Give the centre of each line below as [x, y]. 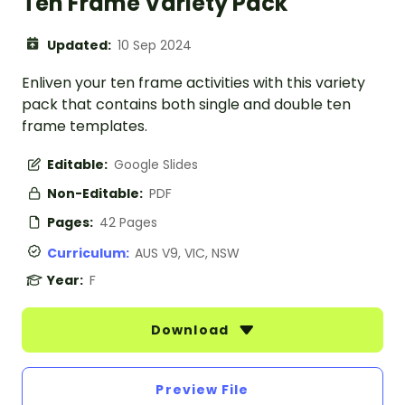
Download [192, 330]
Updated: [80, 46]
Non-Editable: [96, 194]
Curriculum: [91, 254]
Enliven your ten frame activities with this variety [193, 83]
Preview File [202, 390]
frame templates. [85, 127]
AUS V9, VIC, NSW [187, 254]
